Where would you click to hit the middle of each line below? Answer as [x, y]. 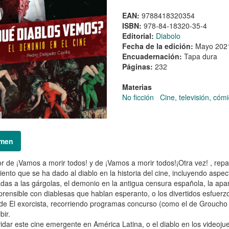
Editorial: [139, 36]
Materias [137, 87]
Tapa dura [200, 56]
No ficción [138, 97]
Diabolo [168, 36]
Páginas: [138, 66]
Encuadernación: [153, 56]
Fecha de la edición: [158, 46]
